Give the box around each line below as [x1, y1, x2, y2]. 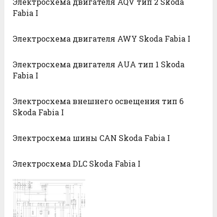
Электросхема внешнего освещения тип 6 [13, 95, 184, 106]
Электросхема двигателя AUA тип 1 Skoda [13, 59, 185, 69]
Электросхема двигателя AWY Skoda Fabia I [13, 33, 191, 44]
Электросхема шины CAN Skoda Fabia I [13, 132, 170, 143]
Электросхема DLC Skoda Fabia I [13, 158, 141, 169]
